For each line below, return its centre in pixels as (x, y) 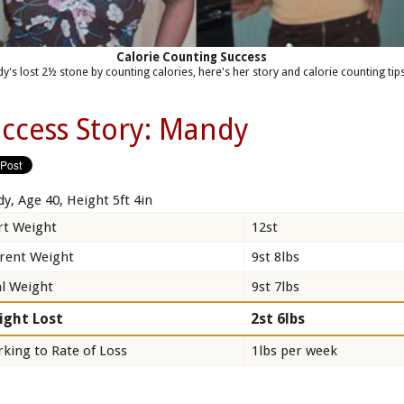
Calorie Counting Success (192, 58)
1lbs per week (295, 350)
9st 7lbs (276, 286)
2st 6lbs (278, 318)
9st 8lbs (276, 257)
